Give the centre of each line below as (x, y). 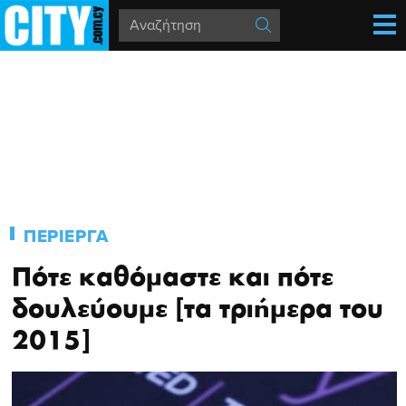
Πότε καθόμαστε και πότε (173, 276)
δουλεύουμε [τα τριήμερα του (198, 308)
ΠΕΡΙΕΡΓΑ (66, 237)
